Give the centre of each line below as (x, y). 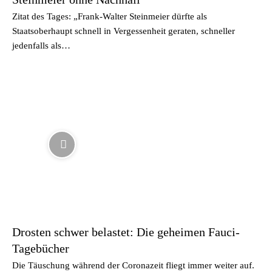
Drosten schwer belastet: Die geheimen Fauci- (126, 232)
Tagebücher (41, 248)
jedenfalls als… (41, 46)
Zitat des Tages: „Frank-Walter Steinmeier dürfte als (110, 16)
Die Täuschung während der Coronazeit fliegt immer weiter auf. (133, 265)
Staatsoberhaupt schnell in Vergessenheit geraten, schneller (124, 31)
